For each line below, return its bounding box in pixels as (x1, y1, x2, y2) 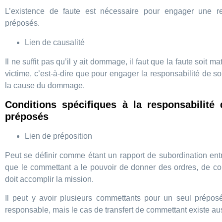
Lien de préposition (25, 131, 92, 140)
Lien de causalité (25, 38, 85, 47)
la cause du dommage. (5, 81, 85, 90)
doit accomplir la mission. (5, 174, 94, 183)
